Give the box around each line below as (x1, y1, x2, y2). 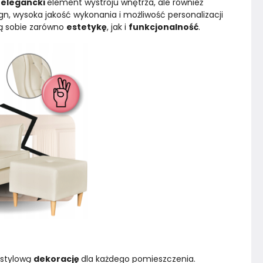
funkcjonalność (129, 21, 198, 33)
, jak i (107, 21, 129, 33)
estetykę (66, 21, 107, 33)
